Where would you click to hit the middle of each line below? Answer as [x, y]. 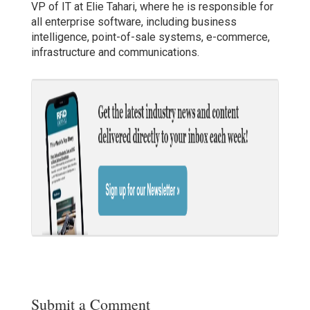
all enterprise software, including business [134, 21]
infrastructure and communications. [115, 52]
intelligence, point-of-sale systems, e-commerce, [150, 37]
